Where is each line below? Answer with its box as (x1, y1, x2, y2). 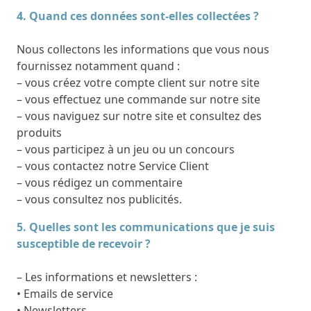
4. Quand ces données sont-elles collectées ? (17, 8, 259, 24)
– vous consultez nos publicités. (17, 191, 182, 207)
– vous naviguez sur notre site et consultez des (17, 108, 262, 124)
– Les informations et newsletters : (17, 269, 197, 285)
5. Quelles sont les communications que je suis (17, 219, 275, 235)
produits (17, 124, 62, 140)
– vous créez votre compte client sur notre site (17, 74, 260, 90)
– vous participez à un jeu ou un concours (17, 141, 235, 157)
